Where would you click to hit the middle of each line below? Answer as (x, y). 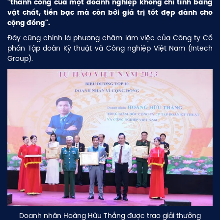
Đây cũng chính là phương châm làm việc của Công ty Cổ (110, 38)
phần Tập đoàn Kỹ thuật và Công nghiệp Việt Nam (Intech (110, 48)
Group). (20, 59)
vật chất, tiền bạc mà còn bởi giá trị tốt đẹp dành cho (110, 13)
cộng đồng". (29, 23)
